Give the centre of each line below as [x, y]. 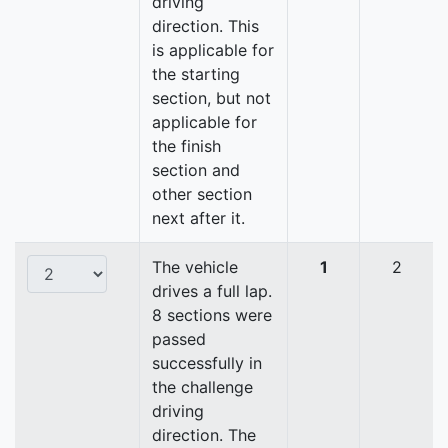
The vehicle [195, 267]
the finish [186, 146]
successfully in [207, 363]
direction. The [204, 435]
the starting [196, 74]
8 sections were [212, 315]
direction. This [205, 26]
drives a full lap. [212, 291]
